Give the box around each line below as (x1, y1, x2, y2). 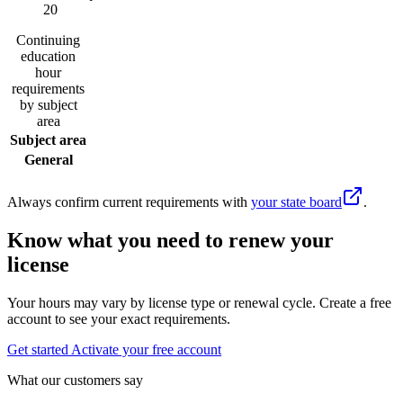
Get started (7, 341, 68, 357)
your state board (251, 194, 342, 210)
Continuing (16, 32, 80, 49)
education (21, 49, 76, 65)
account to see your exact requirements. (7, 310, 230, 327)
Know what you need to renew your (7, 228, 334, 252)
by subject (19, 97, 77, 113)
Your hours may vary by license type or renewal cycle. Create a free (7, 294, 391, 310)
